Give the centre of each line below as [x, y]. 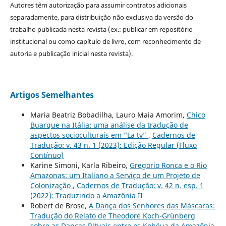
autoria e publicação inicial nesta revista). [71, 53]
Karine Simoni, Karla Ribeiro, [80, 165]
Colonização [51, 185]
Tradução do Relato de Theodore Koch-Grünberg [112, 215]
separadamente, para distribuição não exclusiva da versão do [101, 17]
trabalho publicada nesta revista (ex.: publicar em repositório [101, 29]
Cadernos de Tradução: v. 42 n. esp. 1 [140, 185]
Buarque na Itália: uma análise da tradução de [109, 125]
